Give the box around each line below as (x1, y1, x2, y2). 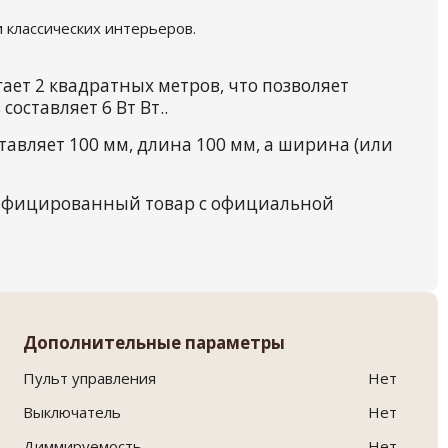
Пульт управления (23, 368, 157, 389)
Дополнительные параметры (23, 331, 286, 355)
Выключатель (23, 402, 122, 423)
